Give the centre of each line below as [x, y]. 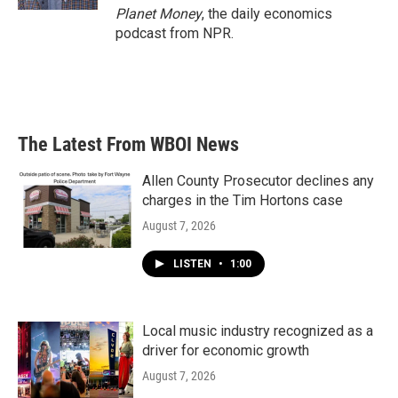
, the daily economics [267, 14]
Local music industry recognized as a [258, 331]
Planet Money [159, 14]
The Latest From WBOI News [128, 144]
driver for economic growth [226, 350]
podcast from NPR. [175, 33]
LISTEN [194, 264]
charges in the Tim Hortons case [243, 200]
